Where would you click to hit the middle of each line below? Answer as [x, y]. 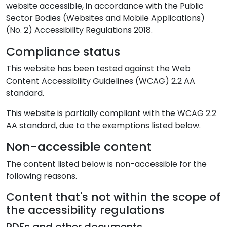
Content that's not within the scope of [113, 197]
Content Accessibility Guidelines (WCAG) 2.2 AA [101, 81]
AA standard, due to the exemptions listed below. [103, 125]
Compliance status [63, 51]
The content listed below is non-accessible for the [106, 164]
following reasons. [42, 176]
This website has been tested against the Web [98, 69]
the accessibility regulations [85, 210]
